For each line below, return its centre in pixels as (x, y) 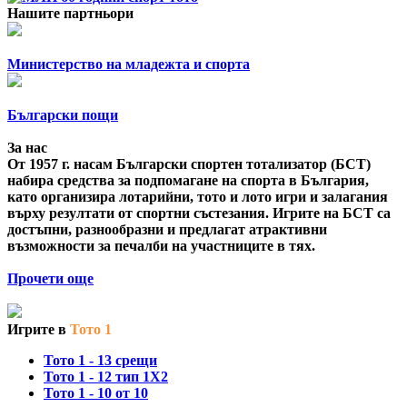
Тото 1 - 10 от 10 (96, 393)
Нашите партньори (70, 14)
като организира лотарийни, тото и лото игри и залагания (198, 197)
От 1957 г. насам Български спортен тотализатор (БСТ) (189, 164)
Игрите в (39, 330)
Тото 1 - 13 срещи (100, 361)
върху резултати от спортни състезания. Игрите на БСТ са (199, 213)
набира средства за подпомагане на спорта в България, (188, 181)
